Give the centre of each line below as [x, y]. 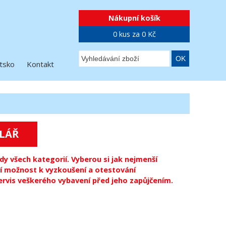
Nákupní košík [134, 18]
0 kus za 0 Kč [134, 34]
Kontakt [40, 64]
